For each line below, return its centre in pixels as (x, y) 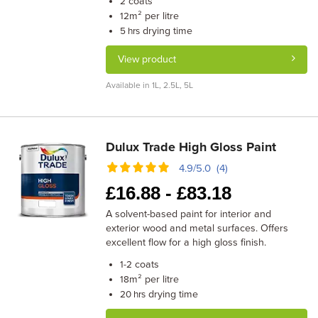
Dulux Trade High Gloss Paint (191, 147)
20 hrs (133, 295)
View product (147, 59)
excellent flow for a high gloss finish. (186, 242)
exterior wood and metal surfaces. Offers (197, 228)
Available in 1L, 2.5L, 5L (150, 85)
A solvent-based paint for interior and (189, 214)
